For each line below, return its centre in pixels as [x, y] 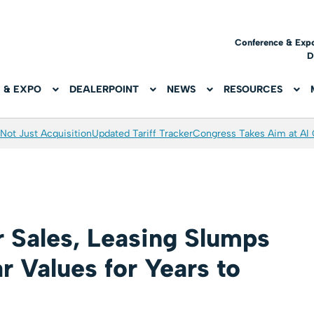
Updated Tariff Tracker [142, 134]
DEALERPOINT [104, 90]
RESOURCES [253, 90]
